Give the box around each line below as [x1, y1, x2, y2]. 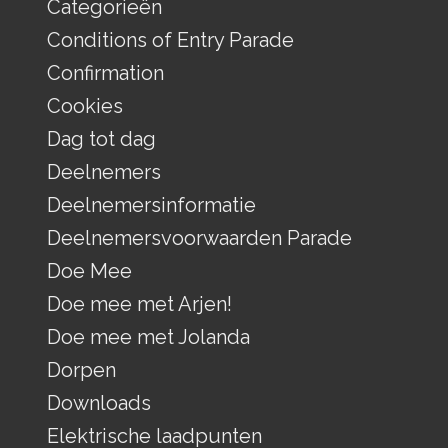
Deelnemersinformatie [46, 192, 256, 217]
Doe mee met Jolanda [46, 324, 250, 349]
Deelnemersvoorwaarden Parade [46, 225, 352, 250]
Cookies [46, 93, 123, 118]
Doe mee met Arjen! [46, 291, 232, 316]
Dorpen [46, 357, 116, 382]
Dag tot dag [46, 126, 156, 151]
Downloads [46, 390, 151, 415]
